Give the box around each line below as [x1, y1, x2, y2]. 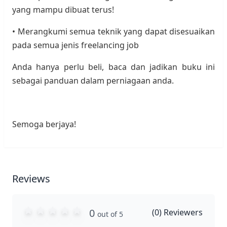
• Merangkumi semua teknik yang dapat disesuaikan [12, 26, 215, 37]
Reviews [12, 172, 50, 185]
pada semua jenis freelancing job [12, 40, 139, 51]
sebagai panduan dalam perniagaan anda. [12, 75, 174, 86]
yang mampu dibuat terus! [12, 4, 114, 15]
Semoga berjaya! [12, 119, 76, 130]
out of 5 [97, 209, 123, 219]
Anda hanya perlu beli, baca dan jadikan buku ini [12, 61, 215, 72]
